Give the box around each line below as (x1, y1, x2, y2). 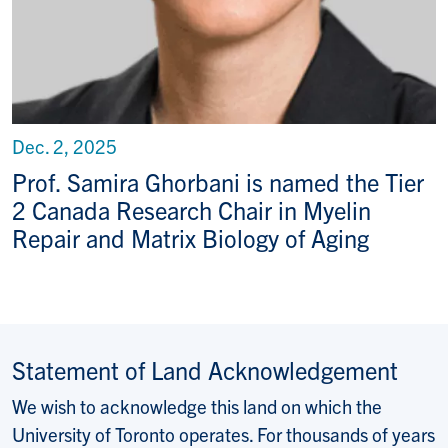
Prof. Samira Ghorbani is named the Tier (12, 166, 424, 198)
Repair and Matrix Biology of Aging (12, 222, 369, 254)
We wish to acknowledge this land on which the (12, 394, 382, 419)
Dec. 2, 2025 (12, 134, 117, 159)
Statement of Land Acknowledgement (12, 354, 398, 386)
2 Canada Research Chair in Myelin (12, 194, 371, 226)
